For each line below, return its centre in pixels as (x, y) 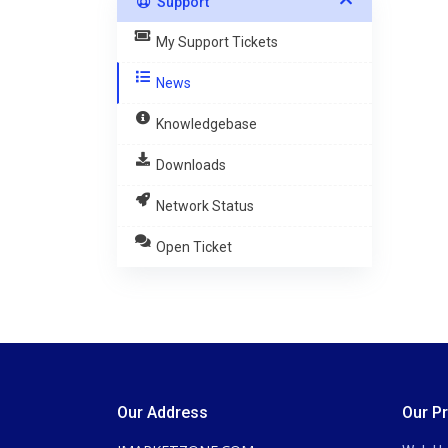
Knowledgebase (206, 124)
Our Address (162, 412)
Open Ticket (193, 247)
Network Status (204, 206)
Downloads (190, 165)
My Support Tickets (216, 42)
